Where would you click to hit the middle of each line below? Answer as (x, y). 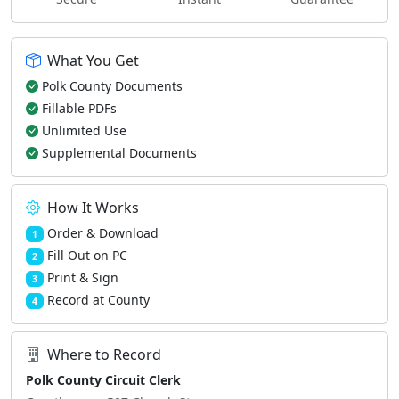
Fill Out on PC (87, 255)
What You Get (93, 61)
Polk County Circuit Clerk (103, 380)
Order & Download (102, 233)
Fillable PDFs (79, 108)
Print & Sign (82, 277)
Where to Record (104, 354)
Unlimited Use (84, 130)
